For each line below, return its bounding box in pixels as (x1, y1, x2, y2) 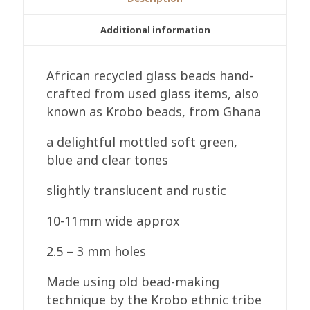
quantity (22, 77, 71, 94)
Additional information (100, 23, 210, 36)
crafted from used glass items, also (46, 84, 259, 102)
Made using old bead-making (46, 273, 220, 290)
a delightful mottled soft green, (46, 133, 238, 150)
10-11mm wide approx (46, 212, 181, 229)
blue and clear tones (46, 151, 169, 168)
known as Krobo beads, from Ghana (46, 102, 262, 120)
